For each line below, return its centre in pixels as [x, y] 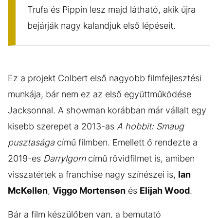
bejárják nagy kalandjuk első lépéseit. [103, 26]
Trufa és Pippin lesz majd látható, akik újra [111, 9]
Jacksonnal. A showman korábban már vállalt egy [107, 110]
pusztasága [31, 142]
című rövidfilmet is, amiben [140, 158]
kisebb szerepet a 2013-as [62, 126]
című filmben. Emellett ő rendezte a [126, 142]
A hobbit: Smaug [150, 126]
